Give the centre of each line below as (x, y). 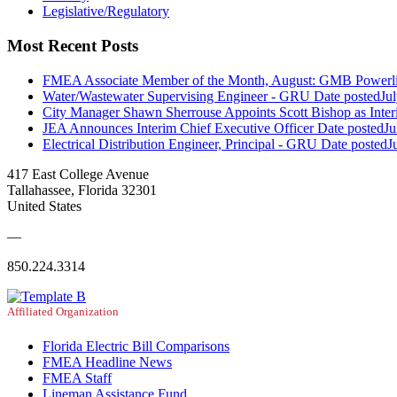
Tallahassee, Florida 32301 (82, 190)
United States (44, 206)
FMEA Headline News (107, 362)
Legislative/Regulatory (106, 12)
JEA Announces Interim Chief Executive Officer (178, 128)
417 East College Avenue (78, 174)
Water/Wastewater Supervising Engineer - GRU (176, 96)
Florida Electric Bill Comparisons (136, 346)
